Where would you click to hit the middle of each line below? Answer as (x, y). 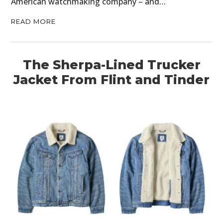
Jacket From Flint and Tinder (111, 79)
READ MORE (34, 21)
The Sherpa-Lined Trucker (111, 64)
